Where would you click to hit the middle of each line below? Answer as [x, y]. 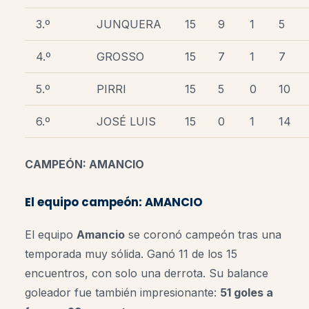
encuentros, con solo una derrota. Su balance [147, 273]
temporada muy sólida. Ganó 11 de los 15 [131, 253]
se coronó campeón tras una [203, 234]
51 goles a [247, 292]
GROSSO [120, 56]
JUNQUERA [129, 24]
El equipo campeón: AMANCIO [114, 202]
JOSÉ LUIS [126, 121]
